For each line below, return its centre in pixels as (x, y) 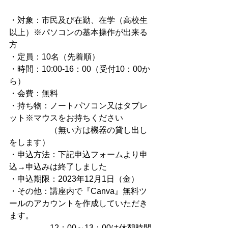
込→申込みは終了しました (58, 167)
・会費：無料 (34, 94)
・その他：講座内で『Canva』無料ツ (78, 191)
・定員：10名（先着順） (54, 57)
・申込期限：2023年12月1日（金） (74, 179)
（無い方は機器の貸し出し (78, 130)
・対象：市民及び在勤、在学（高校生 (78, 20)
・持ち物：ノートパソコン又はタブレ (78, 106)
